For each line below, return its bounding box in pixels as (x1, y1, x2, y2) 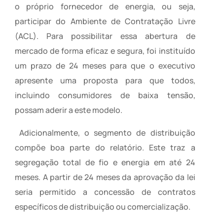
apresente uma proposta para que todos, (15, 75, 195, 86)
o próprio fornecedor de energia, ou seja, (15, 1, 195, 12)
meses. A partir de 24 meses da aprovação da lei (15, 172, 195, 183)
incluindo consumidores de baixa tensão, (15, 90, 195, 101)
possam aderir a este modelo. (15, 105, 122, 116)
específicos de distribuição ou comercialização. (15, 201, 190, 213)
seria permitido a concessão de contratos (15, 186, 195, 198)
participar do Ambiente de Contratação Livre (15, 16, 195, 27)
